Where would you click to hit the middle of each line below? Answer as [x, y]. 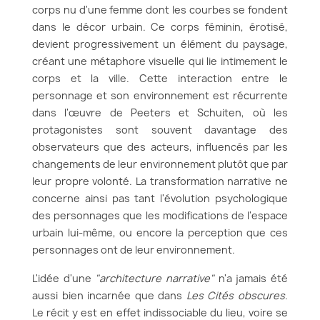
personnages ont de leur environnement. [134, 250]
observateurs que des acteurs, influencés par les [160, 147]
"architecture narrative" [155, 278]
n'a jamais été [251, 278]
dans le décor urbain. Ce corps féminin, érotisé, [160, 27]
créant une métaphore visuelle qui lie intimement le [160, 61]
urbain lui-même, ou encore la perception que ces [160, 232]
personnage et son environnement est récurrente [160, 95]
